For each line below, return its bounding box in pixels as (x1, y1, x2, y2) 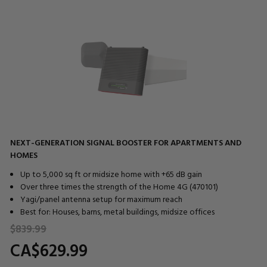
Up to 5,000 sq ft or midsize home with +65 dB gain (20, 167, 202, 180)
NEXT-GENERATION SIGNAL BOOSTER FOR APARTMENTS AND (10, 135, 241, 148)
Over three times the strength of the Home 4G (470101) (20, 179, 218, 193)
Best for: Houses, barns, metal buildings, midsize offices (20, 204, 215, 218)
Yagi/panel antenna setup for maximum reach (20, 192, 182, 205)
